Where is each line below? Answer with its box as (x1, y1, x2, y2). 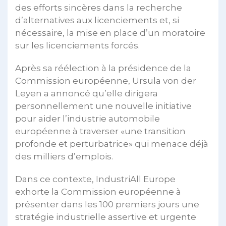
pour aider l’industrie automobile (15, 113, 160, 124)
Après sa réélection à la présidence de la (15, 63, 191, 73)
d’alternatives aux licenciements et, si (15, 15, 179, 25)
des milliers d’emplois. (15, 151, 113, 161)
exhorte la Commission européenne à (15, 186, 181, 197)
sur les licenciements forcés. (15, 40, 140, 50)
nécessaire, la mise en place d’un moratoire (15, 27, 205, 38)
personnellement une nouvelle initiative (15, 100, 192, 111)
